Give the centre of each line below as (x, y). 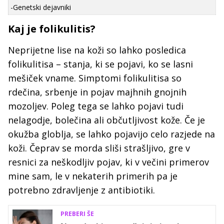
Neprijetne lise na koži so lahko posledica (97, 50)
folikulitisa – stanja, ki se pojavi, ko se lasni (100, 64)
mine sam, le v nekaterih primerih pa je (93, 176)
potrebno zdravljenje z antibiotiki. (81, 190)
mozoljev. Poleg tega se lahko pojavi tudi (96, 106)
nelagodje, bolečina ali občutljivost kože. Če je (106, 120)
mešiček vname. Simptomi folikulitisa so (95, 78)
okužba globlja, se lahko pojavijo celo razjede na (111, 134)
